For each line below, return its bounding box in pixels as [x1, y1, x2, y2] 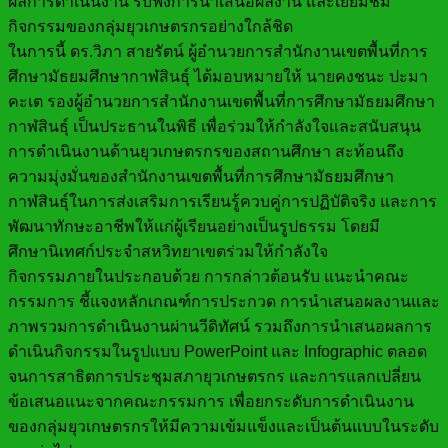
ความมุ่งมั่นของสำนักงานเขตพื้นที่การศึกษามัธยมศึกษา [8, 168, 394, 186]
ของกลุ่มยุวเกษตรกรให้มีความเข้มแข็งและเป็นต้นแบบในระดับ [8, 418, 439, 436]
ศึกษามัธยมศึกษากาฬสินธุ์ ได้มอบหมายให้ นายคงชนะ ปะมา [8, 68, 428, 86]
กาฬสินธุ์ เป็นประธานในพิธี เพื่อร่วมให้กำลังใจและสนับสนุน [8, 118, 421, 136]
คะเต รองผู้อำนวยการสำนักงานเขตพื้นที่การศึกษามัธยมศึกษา [8, 93, 435, 111]
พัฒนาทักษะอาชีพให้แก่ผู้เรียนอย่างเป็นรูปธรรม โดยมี [8, 218, 380, 236]
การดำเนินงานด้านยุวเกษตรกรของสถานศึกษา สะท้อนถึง [8, 143, 404, 161]
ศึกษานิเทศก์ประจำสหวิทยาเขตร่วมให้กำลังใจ [8, 243, 328, 261]
